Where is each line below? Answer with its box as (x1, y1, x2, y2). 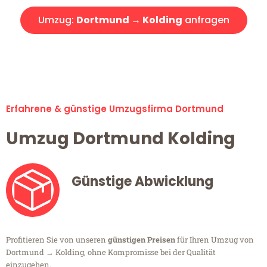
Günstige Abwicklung (72, 172, 213, 191)
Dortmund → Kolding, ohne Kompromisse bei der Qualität (6, 247, 216, 258)
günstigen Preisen (108, 234, 175, 246)
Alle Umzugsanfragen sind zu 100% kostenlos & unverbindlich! (9, 45, 258, 58)
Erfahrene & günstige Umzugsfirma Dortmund (6, 103, 223, 116)
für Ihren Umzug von (175, 234, 254, 246)
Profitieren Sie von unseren (6, 234, 108, 246)
